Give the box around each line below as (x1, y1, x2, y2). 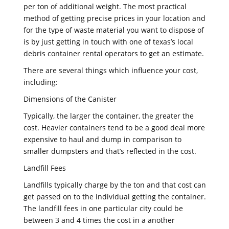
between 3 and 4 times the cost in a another (24, 215, 175, 225)
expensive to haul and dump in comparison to (24, 134, 181, 144)
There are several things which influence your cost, (24, 65, 198, 75)
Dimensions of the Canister (24, 94, 117, 104)
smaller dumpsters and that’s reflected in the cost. (24, 146, 196, 156)
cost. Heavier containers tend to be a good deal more (24, 123, 205, 132)
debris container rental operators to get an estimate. (24, 49, 204, 58)
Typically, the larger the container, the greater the (24, 111, 194, 121)
